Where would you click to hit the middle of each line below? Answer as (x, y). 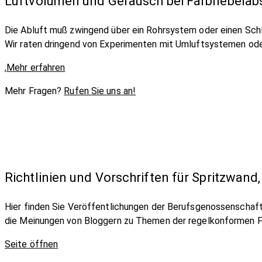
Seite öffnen (32, 244)
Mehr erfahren (36, 67)
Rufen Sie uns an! (100, 91)
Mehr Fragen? (35, 91)
